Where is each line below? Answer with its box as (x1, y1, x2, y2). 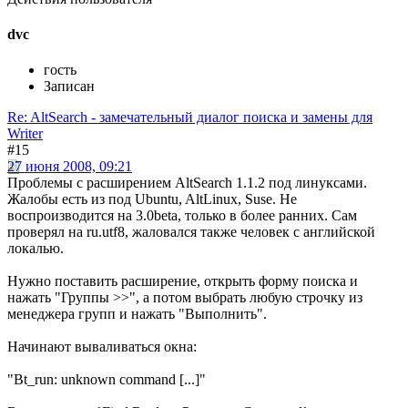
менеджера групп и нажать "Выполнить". (7, 306, 267, 322)
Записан (44, 78, 95, 95)
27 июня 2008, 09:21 (7, 158, 132, 175)
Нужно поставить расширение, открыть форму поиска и (7, 273, 358, 290)
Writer (7, 126, 43, 142)
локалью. (7, 240, 64, 257)
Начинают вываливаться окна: (7, 339, 197, 355)
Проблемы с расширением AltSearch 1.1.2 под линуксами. (7, 175, 367, 191)
